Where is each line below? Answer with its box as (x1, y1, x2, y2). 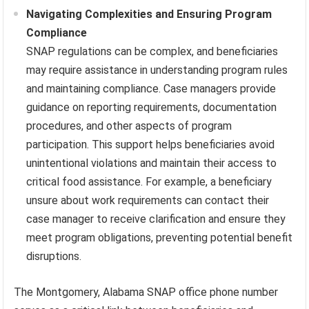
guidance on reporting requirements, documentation (26, 100, 277, 114)
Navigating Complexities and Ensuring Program (26, 7, 272, 21)
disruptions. (26, 249, 82, 263)
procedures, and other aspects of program (26, 119, 232, 132)
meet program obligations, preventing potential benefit (26, 230, 293, 244)
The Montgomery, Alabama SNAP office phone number (14, 285, 279, 299)
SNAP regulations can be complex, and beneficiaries (26, 44, 279, 58)
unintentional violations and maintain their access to (26, 156, 277, 170)
